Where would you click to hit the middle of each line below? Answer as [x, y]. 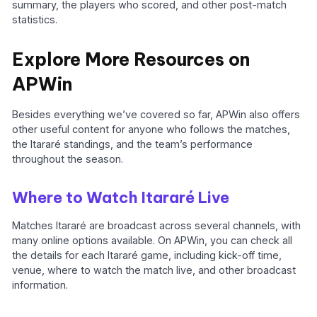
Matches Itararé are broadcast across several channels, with [157, 226]
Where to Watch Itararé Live [121, 197]
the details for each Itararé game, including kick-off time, [147, 255]
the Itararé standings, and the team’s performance [133, 144]
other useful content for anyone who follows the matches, [151, 129]
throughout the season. [68, 158]
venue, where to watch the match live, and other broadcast [154, 270]
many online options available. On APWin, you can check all [152, 241]
